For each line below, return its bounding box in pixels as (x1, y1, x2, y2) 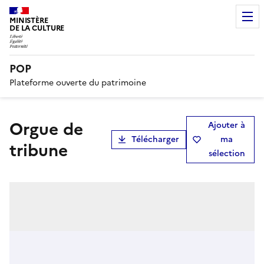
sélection (208, 147, 245, 160)
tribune (9, 137, 68, 163)
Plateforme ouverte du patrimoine (9, 76, 146, 89)
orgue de (9, 116, 23, 141)
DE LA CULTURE (9, 22, 65, 34)
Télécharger (131, 133, 179, 146)
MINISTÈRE (9, 15, 48, 26)
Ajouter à (208, 118, 246, 131)
